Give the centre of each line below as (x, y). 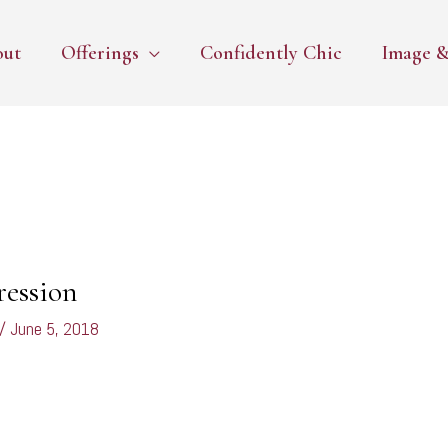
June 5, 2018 (55, 329)
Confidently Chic (271, 53)
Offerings (100, 53)
